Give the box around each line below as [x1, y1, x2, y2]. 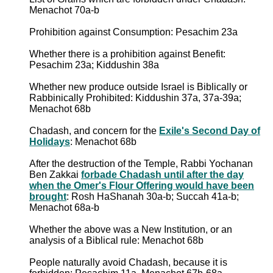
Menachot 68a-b [29, 202, 99, 213]
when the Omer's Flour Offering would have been [29, 180, 254, 191]
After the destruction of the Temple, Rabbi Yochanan [29, 158, 253, 169]
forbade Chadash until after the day [81, 169, 244, 180]
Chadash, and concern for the [29, 125, 159, 136]
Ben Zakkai [29, 169, 81, 180]
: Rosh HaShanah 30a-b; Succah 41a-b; [66, 191, 239, 202]
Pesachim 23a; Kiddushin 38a [29, 59, 159, 70]
